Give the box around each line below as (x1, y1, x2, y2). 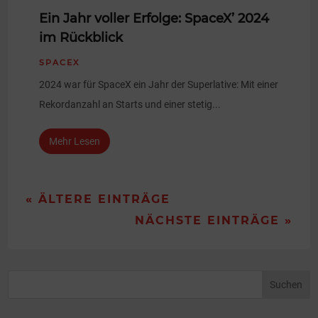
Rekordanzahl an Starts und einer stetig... (39, 98, 221, 110)
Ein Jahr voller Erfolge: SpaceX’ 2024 (39, 10, 270, 26)
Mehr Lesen (49, 136, 101, 148)
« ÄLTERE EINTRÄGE (26, 192, 171, 207)
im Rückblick (39, 29, 124, 45)
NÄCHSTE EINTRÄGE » (134, 214, 292, 228)
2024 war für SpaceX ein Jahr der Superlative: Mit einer (39, 78, 279, 90)
